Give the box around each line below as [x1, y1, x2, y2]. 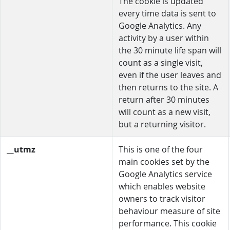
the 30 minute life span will [119, 45, 221, 56]
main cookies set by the [119, 156, 209, 167]
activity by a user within [119, 32, 209, 44]
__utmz [7, 144, 35, 155]
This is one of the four [119, 144, 203, 155]
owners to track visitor [119, 193, 205, 204]
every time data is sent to [119, 8, 216, 19]
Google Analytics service [119, 168, 212, 180]
